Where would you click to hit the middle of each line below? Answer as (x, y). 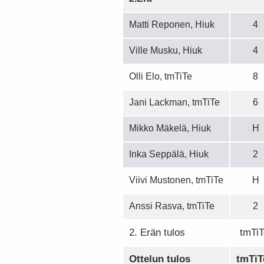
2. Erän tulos (157, 232)
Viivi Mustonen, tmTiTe (176, 180)
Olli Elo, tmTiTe (161, 76)
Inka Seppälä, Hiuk (169, 154)
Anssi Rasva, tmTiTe (172, 206)
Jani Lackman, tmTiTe (174, 102)
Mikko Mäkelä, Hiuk (170, 128)
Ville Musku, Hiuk (166, 50)
